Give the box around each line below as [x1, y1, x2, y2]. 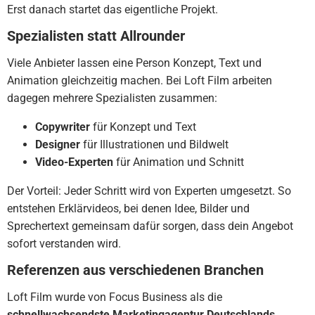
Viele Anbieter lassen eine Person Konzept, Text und [7, 56, 262, 70]
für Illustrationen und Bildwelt [80, 138, 229, 151]
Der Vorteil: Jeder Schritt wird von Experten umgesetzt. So [7, 184, 291, 198]
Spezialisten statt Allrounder [7, 27, 185, 44]
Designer [35, 138, 80, 151]
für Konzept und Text [90, 120, 196, 134]
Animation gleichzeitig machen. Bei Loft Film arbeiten [7, 74, 272, 87]
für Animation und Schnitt [113, 155, 244, 169]
